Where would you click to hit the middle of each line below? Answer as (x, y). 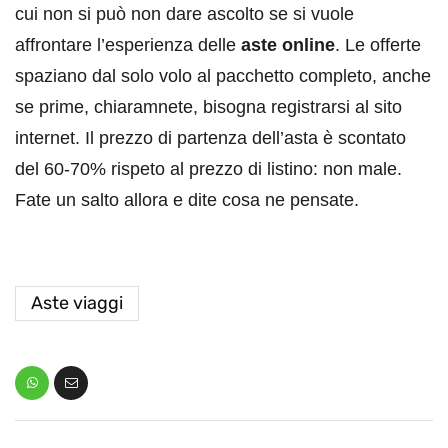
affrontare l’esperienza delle (128, 44)
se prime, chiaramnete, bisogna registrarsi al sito (208, 106)
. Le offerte (378, 44)
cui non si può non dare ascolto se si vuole (184, 13)
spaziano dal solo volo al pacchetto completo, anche (223, 75)
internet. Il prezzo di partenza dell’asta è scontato (210, 137)
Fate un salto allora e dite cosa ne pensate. (187, 199)
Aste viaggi (77, 302)
